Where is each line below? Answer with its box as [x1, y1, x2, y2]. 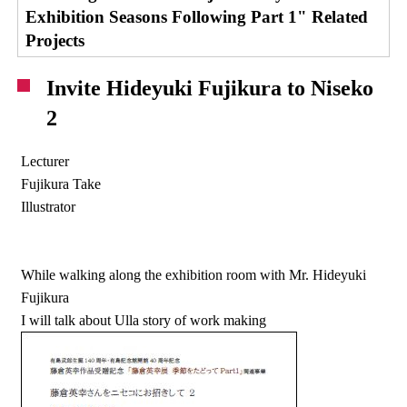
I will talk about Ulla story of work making [21, 313, 267, 328]
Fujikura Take [21, 176, 102, 192]
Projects [25, 31, 85, 50]
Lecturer [21, 154, 70, 169]
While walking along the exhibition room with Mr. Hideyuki [21, 267, 367, 283]
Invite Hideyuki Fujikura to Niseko [46, 76, 374, 100]
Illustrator [21, 199, 76, 214]
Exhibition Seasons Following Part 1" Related [25, 7, 369, 26]
